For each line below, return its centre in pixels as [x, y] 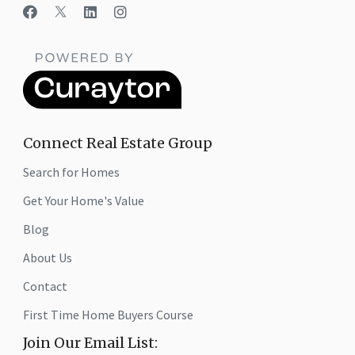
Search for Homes [71, 172]
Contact [45, 286]
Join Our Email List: [90, 343]
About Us [48, 258]
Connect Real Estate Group [118, 143]
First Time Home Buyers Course [108, 315]
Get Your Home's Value [84, 201]
